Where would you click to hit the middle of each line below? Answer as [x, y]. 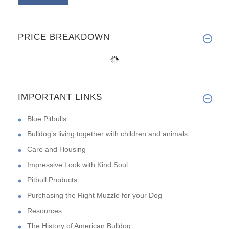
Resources [44, 211]
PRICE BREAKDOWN [64, 37]
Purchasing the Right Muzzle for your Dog [95, 196]
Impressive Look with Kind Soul [77, 165]
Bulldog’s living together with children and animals [107, 134]
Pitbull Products [52, 180]
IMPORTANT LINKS [60, 97]
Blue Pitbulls [47, 119]
